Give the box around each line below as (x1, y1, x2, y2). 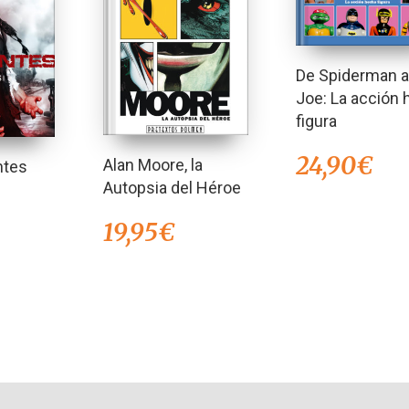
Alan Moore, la (102, 155, 203, 175)
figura (296, 110, 338, 131)
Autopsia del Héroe (102, 178, 241, 198)
